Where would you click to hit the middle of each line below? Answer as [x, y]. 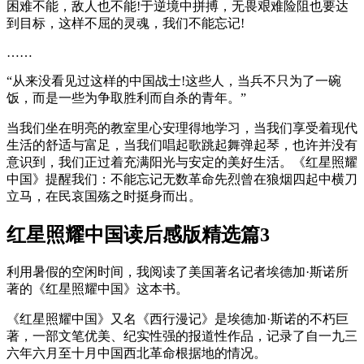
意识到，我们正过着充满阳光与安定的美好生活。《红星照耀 [182, 162]
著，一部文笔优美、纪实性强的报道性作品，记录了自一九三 [182, 336]
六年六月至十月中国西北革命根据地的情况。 [136, 353]
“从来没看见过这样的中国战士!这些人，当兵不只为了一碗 [174, 81]
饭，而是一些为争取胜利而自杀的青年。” [126, 98]
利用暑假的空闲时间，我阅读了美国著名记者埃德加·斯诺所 [178, 272]
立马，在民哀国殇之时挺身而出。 [104, 197]
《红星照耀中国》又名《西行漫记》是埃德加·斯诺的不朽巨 [178, 319]
